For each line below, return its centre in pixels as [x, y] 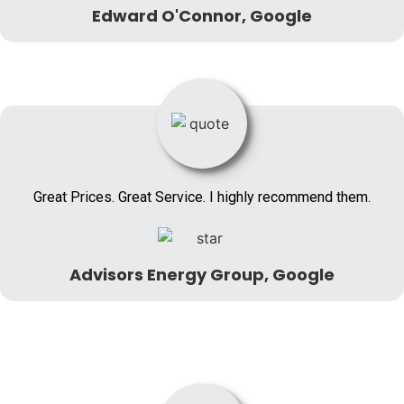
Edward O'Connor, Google [202, 15]
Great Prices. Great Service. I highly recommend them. [202, 197]
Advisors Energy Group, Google [202, 275]
